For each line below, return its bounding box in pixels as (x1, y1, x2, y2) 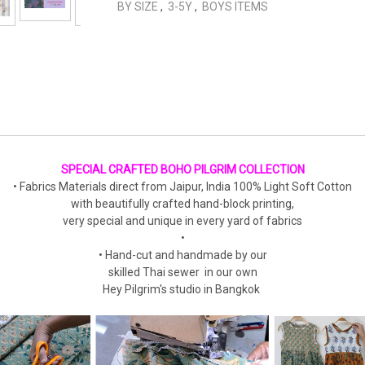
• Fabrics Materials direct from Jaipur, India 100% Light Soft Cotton (13, 180, 352, 193)
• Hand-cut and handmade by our (98, 248, 267, 262)
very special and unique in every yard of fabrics (63, 214, 302, 227)
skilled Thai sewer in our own (108, 266, 257, 279)
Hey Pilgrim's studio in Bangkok (103, 283, 262, 296)
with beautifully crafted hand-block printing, (71, 197, 294, 210)
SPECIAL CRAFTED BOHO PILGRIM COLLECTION (60, 163, 305, 176)
